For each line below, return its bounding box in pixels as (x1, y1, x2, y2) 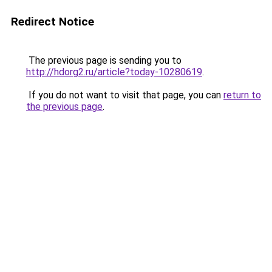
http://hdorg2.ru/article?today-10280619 (26, 66, 202, 78)
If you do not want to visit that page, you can (26, 89, 223, 101)
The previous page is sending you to (26, 55, 182, 66)
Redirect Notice (11, 15, 94, 29)
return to (223, 89, 261, 101)
